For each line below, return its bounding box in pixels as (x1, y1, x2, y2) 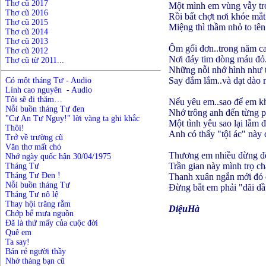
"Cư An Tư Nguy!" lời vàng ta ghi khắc (5, 114, 140, 123)
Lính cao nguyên (5, 85, 64, 94)
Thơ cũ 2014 (5, 27, 48, 36)
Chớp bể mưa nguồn (5, 209, 74, 218)
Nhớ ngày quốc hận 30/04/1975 (5, 152, 111, 161)
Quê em (5, 228, 31, 237)
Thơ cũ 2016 (5, 8, 48, 17)
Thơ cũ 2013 (5, 37, 48, 46)
